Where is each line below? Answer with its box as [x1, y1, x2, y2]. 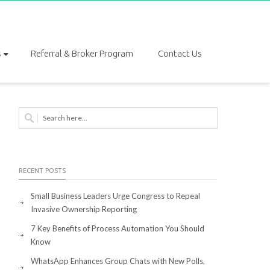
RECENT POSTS [19, 167, 66, 174]
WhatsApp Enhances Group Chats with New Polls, [31, 256, 205, 266]
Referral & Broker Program [31, 48, 133, 58]
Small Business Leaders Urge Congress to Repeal [31, 191, 200, 201]
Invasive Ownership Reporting [31, 204, 137, 214]
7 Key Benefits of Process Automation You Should [31, 224, 204, 233]
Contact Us [158, 48, 202, 58]
